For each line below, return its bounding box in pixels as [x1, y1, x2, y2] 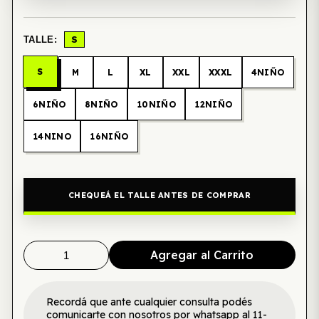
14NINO [32, 131, 72, 142]
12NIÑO [194, 99, 233, 110]
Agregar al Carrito [150, 248, 254, 262]
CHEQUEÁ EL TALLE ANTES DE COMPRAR [68, 189, 251, 200]
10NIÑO [136, 99, 177, 110]
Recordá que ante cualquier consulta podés [46, 296, 252, 308]
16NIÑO [90, 131, 129, 142]
